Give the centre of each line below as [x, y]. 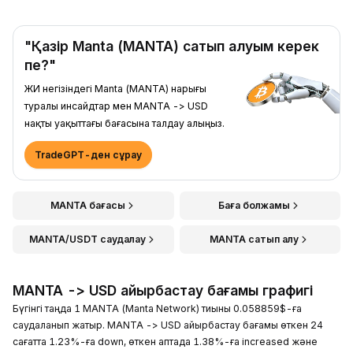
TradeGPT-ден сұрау [88, 154]
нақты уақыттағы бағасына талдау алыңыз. [124, 123]
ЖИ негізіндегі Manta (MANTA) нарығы [115, 88]
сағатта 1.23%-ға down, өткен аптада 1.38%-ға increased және [165, 341]
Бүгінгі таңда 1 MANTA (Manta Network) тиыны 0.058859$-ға [157, 308]
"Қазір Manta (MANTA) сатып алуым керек [172, 46]
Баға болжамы [255, 205]
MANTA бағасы [87, 205]
